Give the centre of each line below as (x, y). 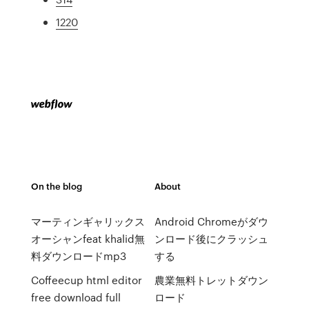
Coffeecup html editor (86, 280)
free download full (76, 297)
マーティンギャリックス (88, 221)
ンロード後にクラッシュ (211, 239)
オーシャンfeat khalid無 (88, 239)
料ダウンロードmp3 (78, 256)
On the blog (56, 186)
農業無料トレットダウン (211, 280)
